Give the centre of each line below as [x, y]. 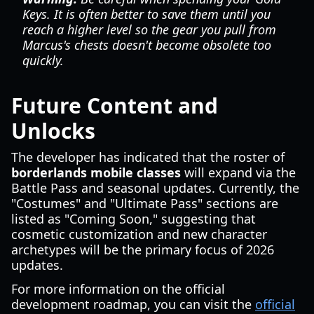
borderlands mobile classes [96, 172]
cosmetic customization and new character [139, 234]
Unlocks [53, 131]
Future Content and [115, 105]
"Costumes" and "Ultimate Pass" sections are [145, 203]
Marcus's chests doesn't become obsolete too [147, 45]
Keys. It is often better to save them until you [146, 14]
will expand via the [238, 172]
